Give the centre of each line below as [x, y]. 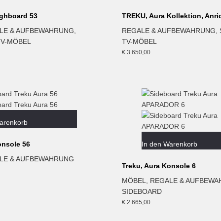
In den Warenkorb [169, 144]
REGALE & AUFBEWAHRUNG [168, 31]
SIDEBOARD [142, 191]
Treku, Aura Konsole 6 [159, 166]
